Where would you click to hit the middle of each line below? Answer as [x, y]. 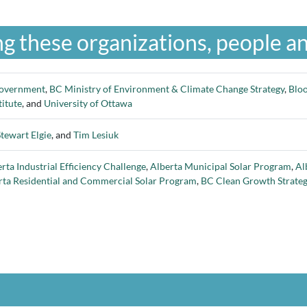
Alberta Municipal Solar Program [221, 166]
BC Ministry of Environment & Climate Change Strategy [167, 89]
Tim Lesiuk [96, 135]
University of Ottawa [88, 103]
